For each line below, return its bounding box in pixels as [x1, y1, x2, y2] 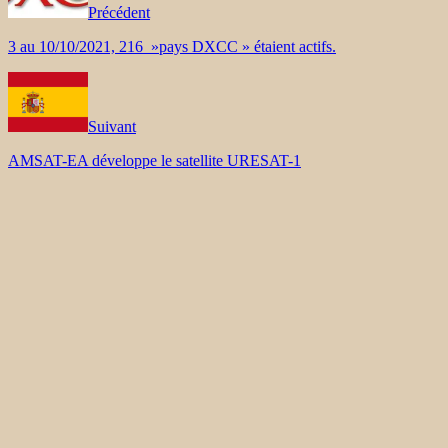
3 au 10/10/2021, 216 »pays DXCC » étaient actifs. [8, 37, 336, 55]
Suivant [88, 117, 136, 135]
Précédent [88, 3, 150, 21]
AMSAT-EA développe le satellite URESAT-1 [8, 151, 301, 169]
